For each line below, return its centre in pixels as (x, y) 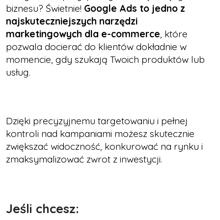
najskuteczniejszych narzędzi (72, 21)
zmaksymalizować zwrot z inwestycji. (84, 159)
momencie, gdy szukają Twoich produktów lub (105, 59)
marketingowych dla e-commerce (83, 34)
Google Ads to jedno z (135, 8)
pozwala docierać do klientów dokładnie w (96, 46)
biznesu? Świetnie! (45, 8)
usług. (18, 72)
